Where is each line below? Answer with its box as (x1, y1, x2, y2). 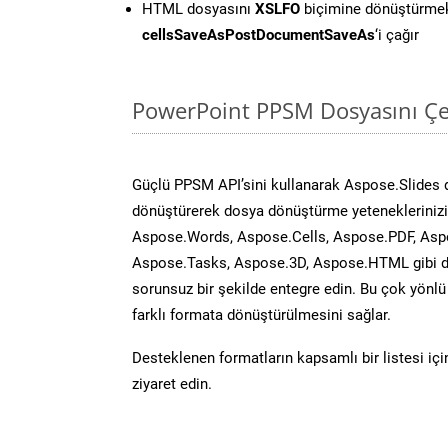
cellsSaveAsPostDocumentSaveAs (142, 25, 375, 44)
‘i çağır (375, 25, 419, 44)
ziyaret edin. (132, 374, 212, 393)
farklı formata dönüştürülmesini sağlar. (132, 305, 391, 324)
